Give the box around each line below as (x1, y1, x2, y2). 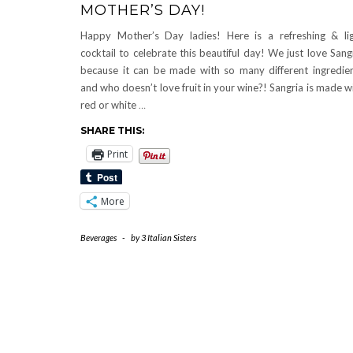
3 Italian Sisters (141, 232, 196, 243)
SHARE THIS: (80, 124, 144, 137)
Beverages (80, 232, 117, 243)
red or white (80, 98, 139, 112)
